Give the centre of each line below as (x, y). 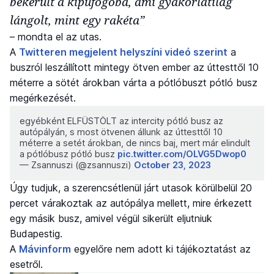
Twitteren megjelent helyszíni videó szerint (123, 52)
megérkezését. (43, 98)
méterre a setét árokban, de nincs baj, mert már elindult (135, 143)
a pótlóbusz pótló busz (68, 154)
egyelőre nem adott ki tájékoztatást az (161, 249)
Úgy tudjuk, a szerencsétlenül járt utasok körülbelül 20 (131, 187)
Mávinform (45, 249)
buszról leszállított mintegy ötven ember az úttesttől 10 (134, 67)
